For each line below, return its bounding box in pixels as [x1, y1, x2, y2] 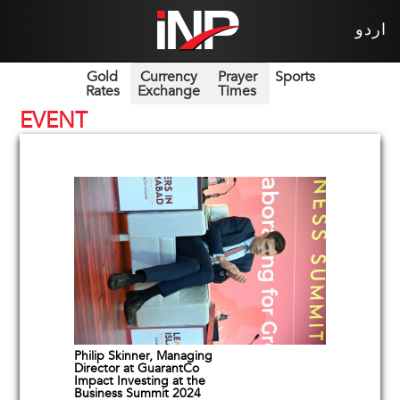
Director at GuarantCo [73, 360, 199, 378]
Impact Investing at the [73, 372, 205, 390]
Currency [139, 66, 197, 87]
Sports [274, 66, 315, 87]
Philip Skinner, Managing [73, 347, 212, 365]
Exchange [137, 80, 200, 101]
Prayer [217, 66, 257, 87]
